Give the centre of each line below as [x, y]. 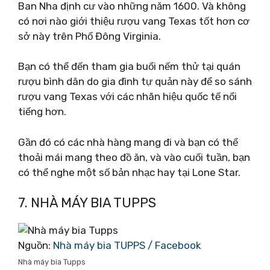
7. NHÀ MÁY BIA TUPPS [87, 203]
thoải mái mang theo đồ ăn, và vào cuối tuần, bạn [134, 157]
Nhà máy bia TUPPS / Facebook [127, 245]
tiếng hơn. [42, 111]
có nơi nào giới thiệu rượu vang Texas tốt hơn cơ [134, 21]
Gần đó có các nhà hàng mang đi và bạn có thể [128, 142]
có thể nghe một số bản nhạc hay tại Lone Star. [129, 172]
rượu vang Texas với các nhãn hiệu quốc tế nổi [127, 96]
